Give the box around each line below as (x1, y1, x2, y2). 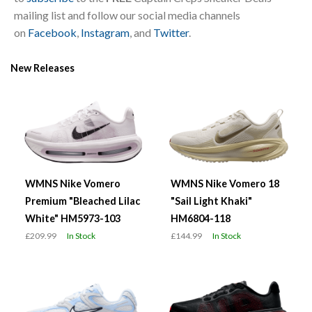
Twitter (153, 25, 189, 39)
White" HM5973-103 (25, 212, 120, 224)
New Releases (10, 62, 75, 75)
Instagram (81, 25, 130, 39)
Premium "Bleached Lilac (25, 194, 140, 207)
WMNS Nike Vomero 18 (171, 177, 279, 189)
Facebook (28, 25, 77, 39)
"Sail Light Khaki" (171, 194, 252, 207)
